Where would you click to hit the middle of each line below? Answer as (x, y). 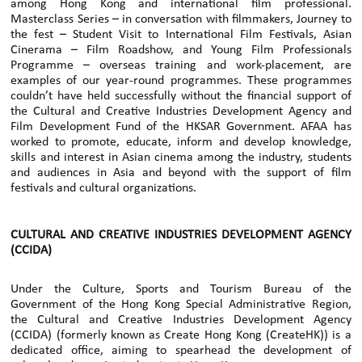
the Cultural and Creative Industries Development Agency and (181, 111)
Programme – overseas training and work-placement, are (181, 65)
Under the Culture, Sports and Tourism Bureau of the (181, 289)
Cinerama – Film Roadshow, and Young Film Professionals (181, 50)
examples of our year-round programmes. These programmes (181, 80)
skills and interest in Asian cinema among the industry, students (181, 157)
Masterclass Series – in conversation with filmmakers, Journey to (181, 19)
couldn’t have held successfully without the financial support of (181, 96)
